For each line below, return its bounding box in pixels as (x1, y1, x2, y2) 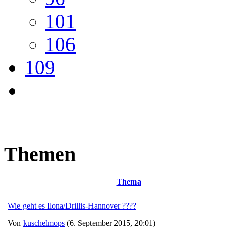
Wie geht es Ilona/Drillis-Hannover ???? (8, 201, 136, 211)
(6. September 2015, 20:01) (65, 219, 155, 228)
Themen (4, 143, 76, 166)
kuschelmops (23, 219, 65, 228)
